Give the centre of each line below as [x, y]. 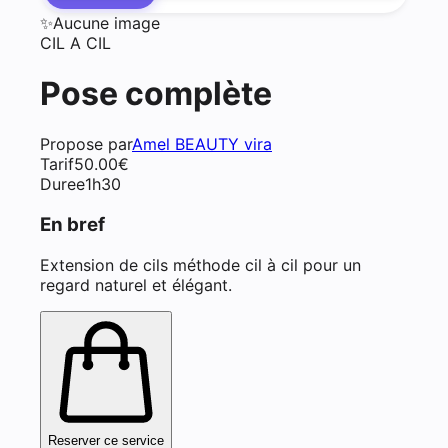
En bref [72, 225]
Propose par [86, 144]
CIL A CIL [75, 42]
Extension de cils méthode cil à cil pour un [200, 264]
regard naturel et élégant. [136, 284]
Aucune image [106, 22]
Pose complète [156, 93]
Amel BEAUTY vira [202, 144]
